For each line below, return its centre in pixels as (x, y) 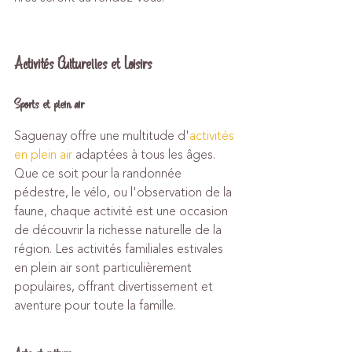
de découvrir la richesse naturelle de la (119, 230)
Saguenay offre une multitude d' (102, 136)
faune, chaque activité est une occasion (123, 211)
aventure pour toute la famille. (95, 306)
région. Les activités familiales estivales (120, 249)
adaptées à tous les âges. (145, 155)
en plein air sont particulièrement (104, 268)
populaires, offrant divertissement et (115, 287)
